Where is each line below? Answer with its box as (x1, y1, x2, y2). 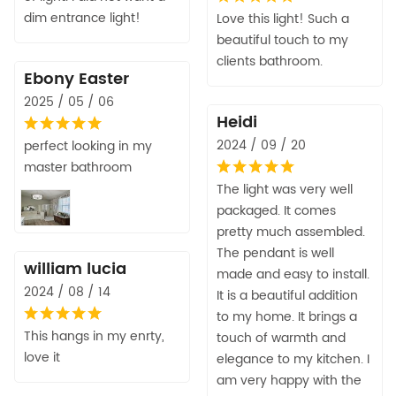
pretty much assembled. (217, 222, 365, 243)
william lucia (24, 256, 126, 283)
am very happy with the (217, 370, 362, 392)
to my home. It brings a (217, 307, 357, 328)
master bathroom (24, 157, 132, 179)
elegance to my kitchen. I (217, 349, 369, 370)
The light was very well (217, 179, 353, 201)
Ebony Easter (24, 66, 129, 93)
